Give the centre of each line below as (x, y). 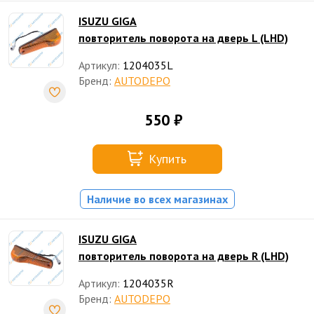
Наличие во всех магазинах (157, 199)
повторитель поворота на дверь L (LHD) (183, 38)
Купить (168, 159)
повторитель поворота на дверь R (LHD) (184, 256)
